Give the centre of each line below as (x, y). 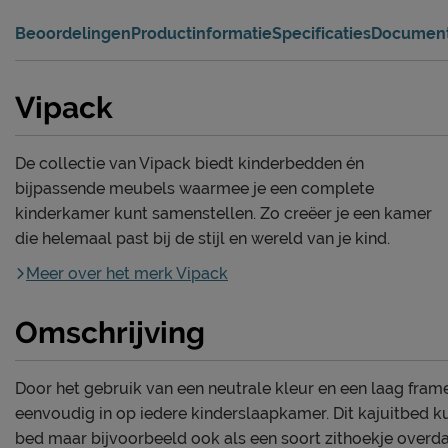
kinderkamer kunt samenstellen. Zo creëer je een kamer (223, 214)
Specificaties (321, 34)
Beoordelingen (73, 34)
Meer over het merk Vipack (127, 274)
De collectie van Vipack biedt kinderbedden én (189, 164)
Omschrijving (110, 333)
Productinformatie (201, 34)
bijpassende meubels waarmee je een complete (194, 189)
